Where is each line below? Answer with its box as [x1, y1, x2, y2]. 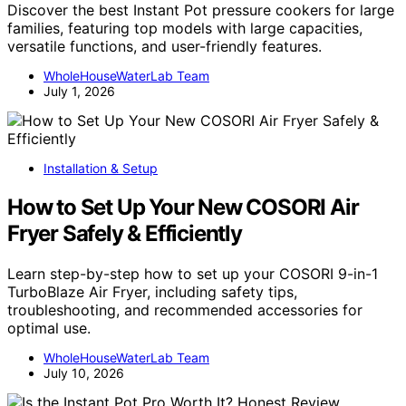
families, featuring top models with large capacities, [7, 18, 362, 37]
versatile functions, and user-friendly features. [7, 36, 322, 55]
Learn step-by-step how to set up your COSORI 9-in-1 [7, 264, 378, 283]
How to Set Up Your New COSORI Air [7, 193, 359, 220]
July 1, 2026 [43, 82, 115, 99]
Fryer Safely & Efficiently [7, 219, 242, 246]
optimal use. [7, 318, 91, 337]
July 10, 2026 [43, 364, 124, 381]
